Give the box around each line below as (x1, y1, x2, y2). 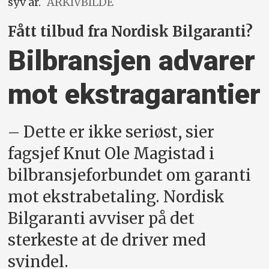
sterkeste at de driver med (8, 231, 207, 250)
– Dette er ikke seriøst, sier (8, 122, 215, 142)
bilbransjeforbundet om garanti (8, 166, 252, 186)
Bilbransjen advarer (8, 44, 256, 77)
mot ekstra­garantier (8, 77, 261, 111)
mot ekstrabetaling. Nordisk (8, 187, 225, 207)
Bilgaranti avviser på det (8, 209, 195, 229)
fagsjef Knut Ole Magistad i (8, 144, 215, 164)
